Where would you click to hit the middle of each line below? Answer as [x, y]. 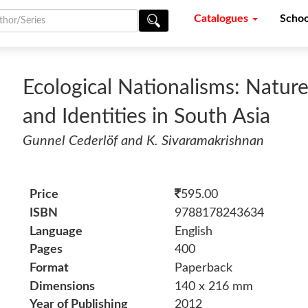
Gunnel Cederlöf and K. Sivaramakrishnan [144, 141]
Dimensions [63, 286]
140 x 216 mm [213, 286]
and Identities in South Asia [147, 117]
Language [56, 231]
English [193, 231]
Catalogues [222, 19]
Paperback [203, 268]
